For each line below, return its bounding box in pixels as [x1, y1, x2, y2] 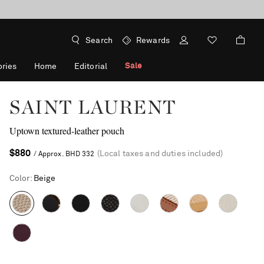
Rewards [136, 37, 170, 45]
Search [85, 37, 113, 45]
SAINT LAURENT [9, 95, 177, 118]
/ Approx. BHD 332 [33, 151, 95, 158]
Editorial [74, 62, 108, 71]
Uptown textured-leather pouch [9, 124, 124, 137]
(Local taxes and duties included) [97, 150, 223, 158]
